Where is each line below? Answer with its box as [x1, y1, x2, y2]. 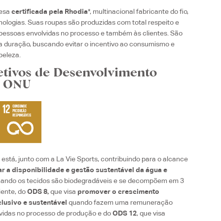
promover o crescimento [77, 187, 160, 196]
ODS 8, [27, 187, 49, 196]
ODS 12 [112, 209, 137, 218]
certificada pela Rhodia [11, 7, 88, 16]
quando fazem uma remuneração [69, 198, 173, 207]
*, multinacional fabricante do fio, [88, 7, 189, 16]
